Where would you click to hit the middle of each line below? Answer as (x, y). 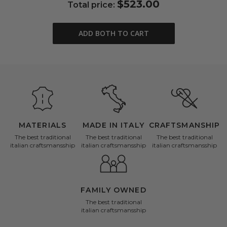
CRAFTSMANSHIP (184, 125)
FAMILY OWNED (113, 190)
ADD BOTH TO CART (113, 33)
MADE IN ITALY (113, 125)
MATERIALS (43, 125)
